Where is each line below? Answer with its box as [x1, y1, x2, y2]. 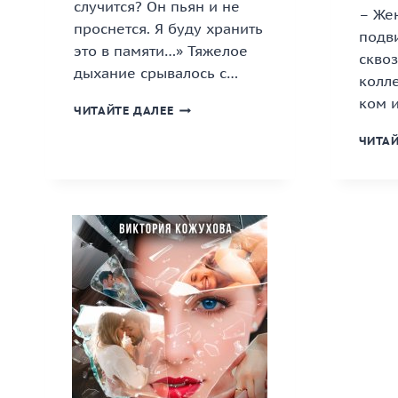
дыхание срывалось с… [74, 64, 238, 83]
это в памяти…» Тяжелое [74, 42, 248, 60]
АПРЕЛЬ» [173, 117, 228, 133]
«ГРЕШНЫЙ [173, 99, 240, 115]
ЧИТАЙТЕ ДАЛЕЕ [74, 103, 174, 119]
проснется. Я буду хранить [74, 20, 263, 38]
